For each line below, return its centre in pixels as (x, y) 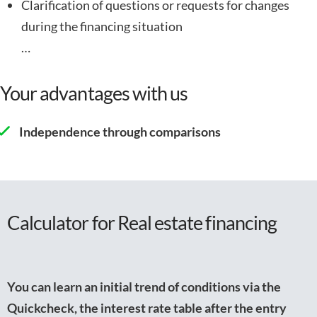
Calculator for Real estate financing (142, 222)
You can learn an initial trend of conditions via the (144, 286)
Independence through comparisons (120, 132)
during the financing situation (102, 26)
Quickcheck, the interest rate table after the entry (147, 307)
